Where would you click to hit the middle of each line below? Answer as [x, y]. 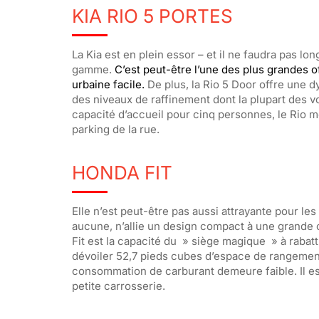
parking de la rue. [115, 129]
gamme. [93, 69]
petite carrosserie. [120, 286]
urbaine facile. [108, 84]
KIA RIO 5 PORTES [152, 16]
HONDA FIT [122, 172]
